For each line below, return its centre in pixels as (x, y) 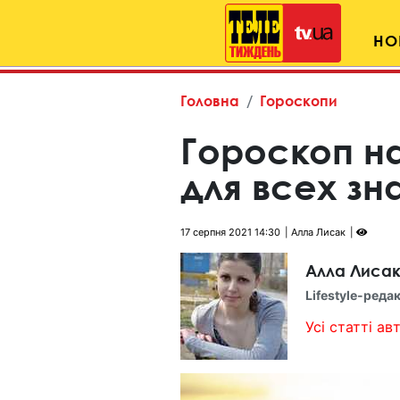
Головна (210, 100)
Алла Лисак (318, 232)
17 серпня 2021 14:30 (230, 232)
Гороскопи (299, 100)
